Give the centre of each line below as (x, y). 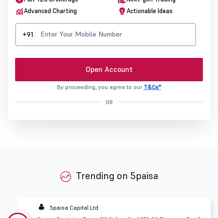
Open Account (109, 70)
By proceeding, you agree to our (100, 87)
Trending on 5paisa (117, 176)
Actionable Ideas (150, 11)
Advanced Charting (50, 11)
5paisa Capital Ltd (74, 207)
